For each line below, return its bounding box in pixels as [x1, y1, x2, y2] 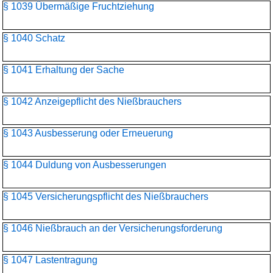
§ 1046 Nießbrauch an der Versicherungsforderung [3, 223, 222, 233]
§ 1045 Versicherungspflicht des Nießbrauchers [3, 191, 208, 202]
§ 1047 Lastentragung [3, 255, 97, 265]
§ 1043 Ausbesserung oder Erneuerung [3, 128, 173, 138]
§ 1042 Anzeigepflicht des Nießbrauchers [3, 96, 182, 107]
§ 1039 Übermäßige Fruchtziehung [3, 1, 154, 12]
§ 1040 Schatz [3, 33, 65, 43]
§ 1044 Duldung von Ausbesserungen [3, 160, 166, 170]
